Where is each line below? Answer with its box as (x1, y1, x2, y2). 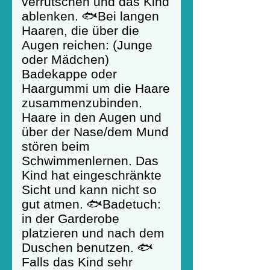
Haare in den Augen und (22, 110, 162, 124)
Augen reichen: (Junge (22, 38, 152, 52)
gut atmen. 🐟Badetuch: (22, 197, 161, 211)
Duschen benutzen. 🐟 (22, 240, 153, 254)
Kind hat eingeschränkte (22, 168, 162, 182)
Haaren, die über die (22, 24, 139, 37)
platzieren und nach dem (22, 226, 165, 240)
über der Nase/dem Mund (22, 125, 169, 139)
